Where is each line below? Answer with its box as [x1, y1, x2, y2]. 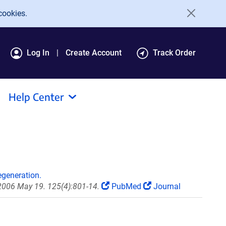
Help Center [9, 90, 64, 103]
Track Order [153, 48, 196, 58]
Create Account [66, 48, 122, 58]
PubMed [109, 182, 143, 191]
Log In [27, 48, 49, 58]
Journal [151, 182, 181, 191]
